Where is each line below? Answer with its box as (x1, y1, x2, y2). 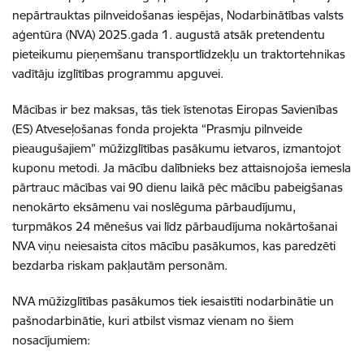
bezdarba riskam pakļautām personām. (12, 258, 227, 273)
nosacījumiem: (12, 332, 90, 348)
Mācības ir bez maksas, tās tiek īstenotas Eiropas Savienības (12, 102, 338, 117)
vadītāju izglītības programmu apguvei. (12, 66, 223, 81)
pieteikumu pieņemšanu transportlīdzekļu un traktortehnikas (12, 46, 345, 62)
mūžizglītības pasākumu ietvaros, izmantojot (96, 141, 340, 156)
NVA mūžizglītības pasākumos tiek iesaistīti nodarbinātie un (12, 293, 334, 309)
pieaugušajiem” (12, 141, 96, 156)
